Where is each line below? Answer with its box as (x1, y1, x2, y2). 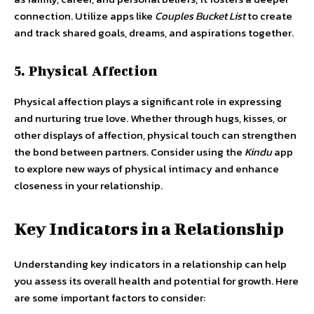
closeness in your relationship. (14, 177, 163, 193)
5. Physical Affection (14, 62, 158, 78)
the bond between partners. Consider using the (14, 144, 245, 160)
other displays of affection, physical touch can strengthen (14, 127, 296, 143)
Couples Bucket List (155, 8, 245, 24)
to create (245, 8, 292, 24)
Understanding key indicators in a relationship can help (14, 256, 287, 272)
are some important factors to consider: (14, 289, 205, 306)
